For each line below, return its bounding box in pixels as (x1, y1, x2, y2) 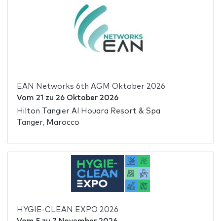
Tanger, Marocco (16, 118, 79, 126)
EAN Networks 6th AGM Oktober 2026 (16, 83, 165, 91)
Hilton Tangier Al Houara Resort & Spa (16, 107, 160, 115)
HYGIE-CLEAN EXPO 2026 (16, 206, 118, 214)
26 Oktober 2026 (55, 94, 118, 102)
